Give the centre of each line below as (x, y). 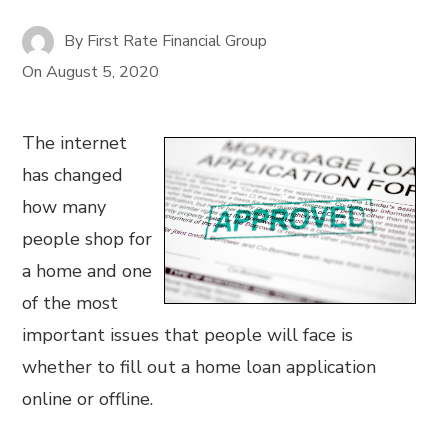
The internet (75, 143)
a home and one (87, 271)
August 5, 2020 (103, 72)
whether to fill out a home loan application (199, 367)
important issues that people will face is (188, 335)
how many (64, 207)
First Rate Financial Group (177, 40)
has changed (73, 175)
